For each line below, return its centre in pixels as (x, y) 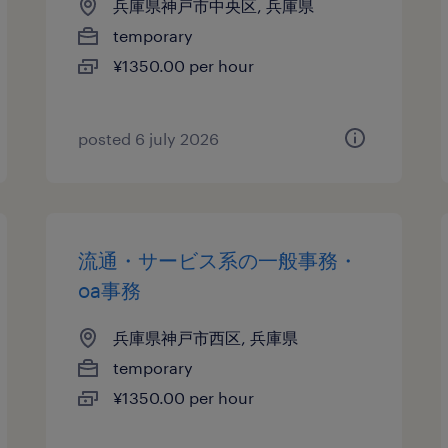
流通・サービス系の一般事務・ (218, 260)
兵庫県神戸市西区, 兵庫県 (206, 337)
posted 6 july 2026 (149, 138)
